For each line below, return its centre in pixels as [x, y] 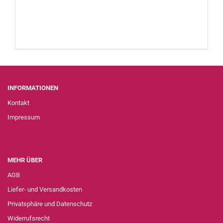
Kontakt [18, 103]
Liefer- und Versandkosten [45, 189]
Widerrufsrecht [29, 218]
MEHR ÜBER [25, 160]
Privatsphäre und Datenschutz [50, 204]
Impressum [24, 117]
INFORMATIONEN [33, 88]
